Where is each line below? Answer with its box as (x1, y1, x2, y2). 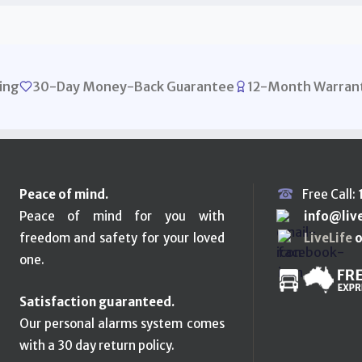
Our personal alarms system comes (19, 315, 225, 331)
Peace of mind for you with (19, 208, 225, 224)
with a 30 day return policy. (19, 337, 175, 353)
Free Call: (301, 186, 358, 202)
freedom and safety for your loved (19, 229, 225, 246)
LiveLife (303, 229, 352, 246)
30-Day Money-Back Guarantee (32, 78, 234, 95)
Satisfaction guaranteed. (19, 293, 175, 309)
